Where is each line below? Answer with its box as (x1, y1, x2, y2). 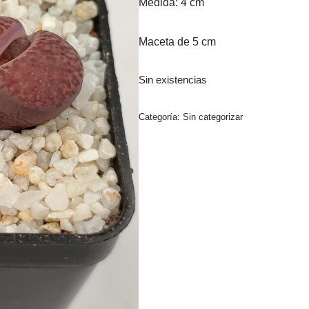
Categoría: (138, 111, 183, 122)
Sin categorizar (182, 111, 243, 122)
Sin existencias (138, 74, 207, 86)
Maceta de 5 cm (138, 35, 216, 48)
